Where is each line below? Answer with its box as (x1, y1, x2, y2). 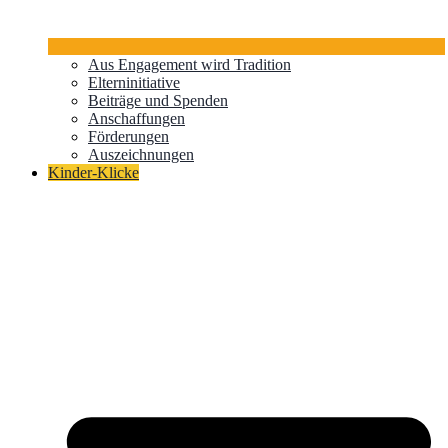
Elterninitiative (88, 73, 180, 91)
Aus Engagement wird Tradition (88, 55, 291, 73)
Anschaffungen (88, 109, 185, 127)
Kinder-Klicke (48, 163, 139, 181)
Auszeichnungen (88, 145, 194, 163)
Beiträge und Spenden (88, 91, 228, 109)
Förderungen (88, 127, 169, 145)
